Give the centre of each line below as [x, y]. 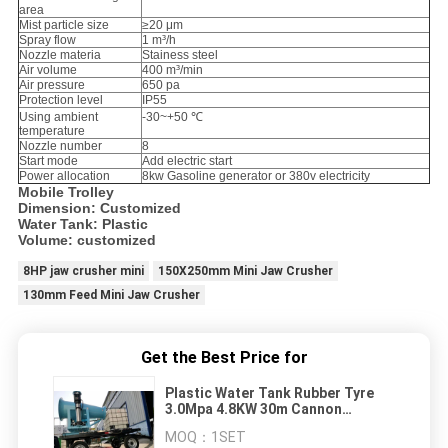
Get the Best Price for [224, 357]
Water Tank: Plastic [82, 223]
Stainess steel [179, 54]
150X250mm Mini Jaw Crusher [245, 270]
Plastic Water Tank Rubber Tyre [269, 392]
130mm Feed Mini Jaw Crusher [111, 294]
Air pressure [51, 84]
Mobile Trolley [65, 191]
